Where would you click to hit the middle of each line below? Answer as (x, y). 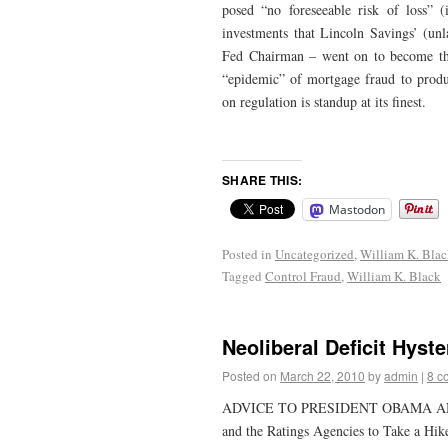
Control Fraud (303, 276)
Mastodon (357, 210)
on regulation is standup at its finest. (324, 102)
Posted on (249, 375)
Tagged (242, 276)
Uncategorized (314, 254)
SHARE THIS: (262, 180)
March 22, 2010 (322, 375)
